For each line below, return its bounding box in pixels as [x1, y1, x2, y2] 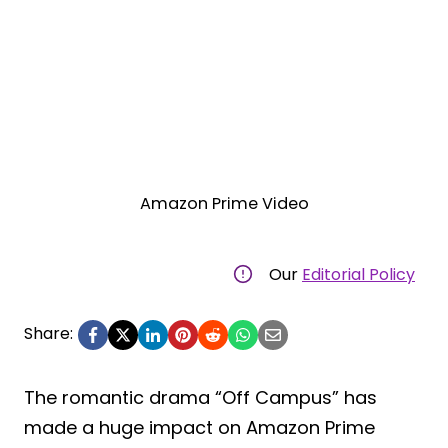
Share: [24, 321, 73, 345]
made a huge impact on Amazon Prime [24, 414, 375, 440]
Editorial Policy [302, 262, 415, 286]
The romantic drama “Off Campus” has [24, 384, 377, 410]
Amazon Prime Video [139, 191, 309, 215]
